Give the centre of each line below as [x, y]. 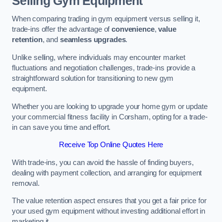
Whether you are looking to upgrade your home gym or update [110, 106]
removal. [26, 183]
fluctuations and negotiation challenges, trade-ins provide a [104, 68]
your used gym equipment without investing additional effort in [109, 211]
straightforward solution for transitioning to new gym [93, 78]
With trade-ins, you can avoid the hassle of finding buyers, [103, 162]
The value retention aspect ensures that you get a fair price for [109, 201]
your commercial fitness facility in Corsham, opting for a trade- [110, 117]
